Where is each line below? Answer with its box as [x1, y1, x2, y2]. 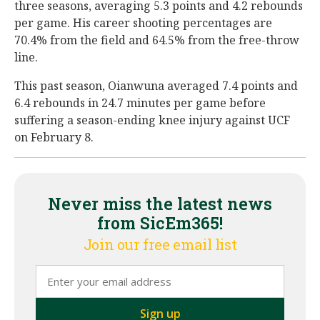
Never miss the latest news [48, 193, 272, 214]
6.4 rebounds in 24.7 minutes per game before [14, 95, 266, 111]
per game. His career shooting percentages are [14, 15, 272, 31]
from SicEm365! [97, 212, 223, 234]
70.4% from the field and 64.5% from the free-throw [14, 32, 299, 48]
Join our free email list [83, 235, 237, 254]
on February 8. [14, 129, 94, 145]
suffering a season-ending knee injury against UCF [14, 112, 290, 128]
